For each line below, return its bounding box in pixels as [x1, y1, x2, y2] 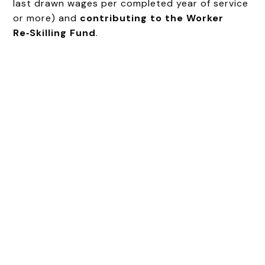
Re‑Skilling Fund [13, 26, 96, 39]
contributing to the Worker [80, 11, 224, 24]
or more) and [13, 11, 80, 24]
